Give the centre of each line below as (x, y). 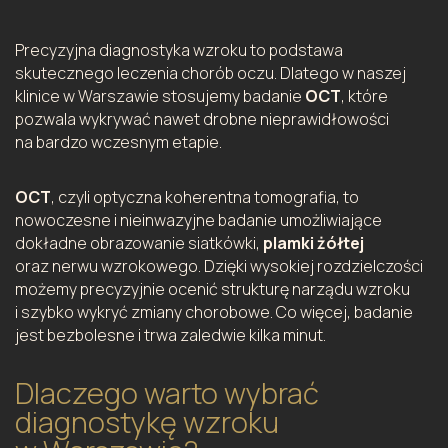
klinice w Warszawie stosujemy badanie (160, 95)
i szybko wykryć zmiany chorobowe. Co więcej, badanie (214, 311)
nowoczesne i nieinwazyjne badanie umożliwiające (198, 219)
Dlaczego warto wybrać (167, 392)
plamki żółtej (313, 242)
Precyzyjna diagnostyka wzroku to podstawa (179, 49)
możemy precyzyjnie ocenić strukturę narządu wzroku (212, 288)
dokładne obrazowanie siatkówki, (139, 242)
